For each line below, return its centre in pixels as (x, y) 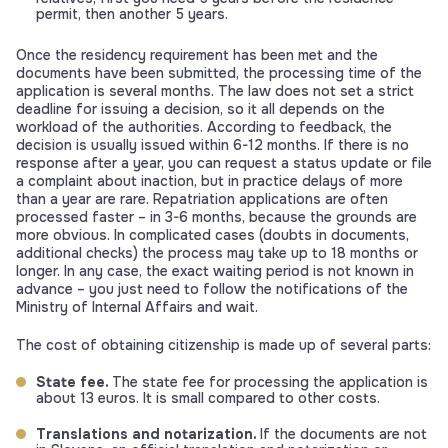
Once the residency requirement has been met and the (197, 54)
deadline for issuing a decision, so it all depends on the (200, 108)
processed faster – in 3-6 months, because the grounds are (216, 216)
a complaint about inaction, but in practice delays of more (209, 180)
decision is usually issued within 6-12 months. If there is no (212, 144)
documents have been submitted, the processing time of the (219, 72)
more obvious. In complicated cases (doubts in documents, (212, 234)
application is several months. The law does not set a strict (215, 90)
